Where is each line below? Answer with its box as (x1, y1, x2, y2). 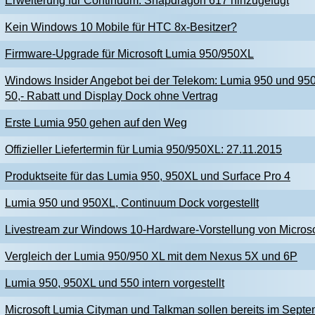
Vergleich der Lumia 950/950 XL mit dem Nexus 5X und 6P (5, 250, 297, 262)
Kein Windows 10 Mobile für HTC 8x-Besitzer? (5, 21, 237, 33)
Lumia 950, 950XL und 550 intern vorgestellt (5, 277, 224, 289)
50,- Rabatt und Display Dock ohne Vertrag (5, 90, 218, 102)
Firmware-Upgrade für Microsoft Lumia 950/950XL (5, 48, 254, 60)
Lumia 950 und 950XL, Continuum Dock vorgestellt (5, 197, 259, 209)
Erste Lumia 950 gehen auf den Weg (5, 117, 187, 129)
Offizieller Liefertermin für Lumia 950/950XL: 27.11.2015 (5, 143, 282, 155)
